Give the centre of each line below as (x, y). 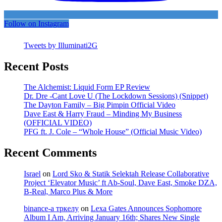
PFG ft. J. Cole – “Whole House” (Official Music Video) (113, 132)
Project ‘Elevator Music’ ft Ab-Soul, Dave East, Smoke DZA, (120, 183)
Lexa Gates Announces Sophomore (146, 209)
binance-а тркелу (51, 209)
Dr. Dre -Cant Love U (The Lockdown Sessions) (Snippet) (116, 96)
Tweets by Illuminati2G (61, 45)
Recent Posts (36, 66)
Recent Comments (50, 153)
